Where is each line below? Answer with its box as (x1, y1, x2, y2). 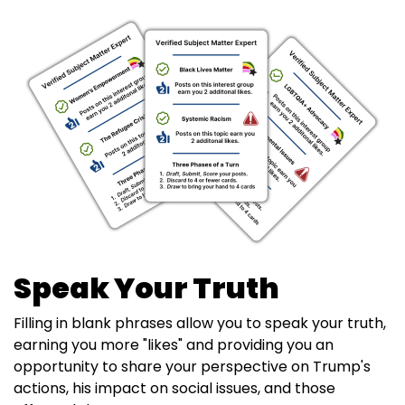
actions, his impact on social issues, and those (14, 378, 335, 400)
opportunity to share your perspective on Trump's (14, 356, 371, 378)
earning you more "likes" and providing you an (14, 334, 334, 356)
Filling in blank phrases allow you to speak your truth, (14, 313, 386, 334)
